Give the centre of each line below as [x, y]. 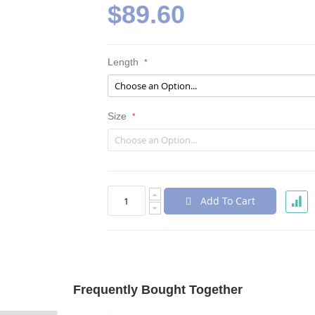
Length [123, 62]
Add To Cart [227, 200]
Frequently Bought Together [157, 290]
